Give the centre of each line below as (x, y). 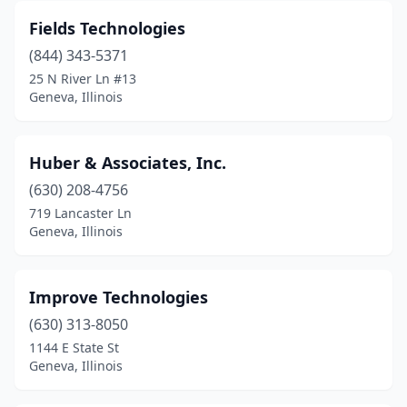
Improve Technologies (119, 297)
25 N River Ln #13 (83, 79)
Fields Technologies (107, 28)
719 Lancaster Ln (80, 213)
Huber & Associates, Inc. (128, 163)
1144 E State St (74, 347)
